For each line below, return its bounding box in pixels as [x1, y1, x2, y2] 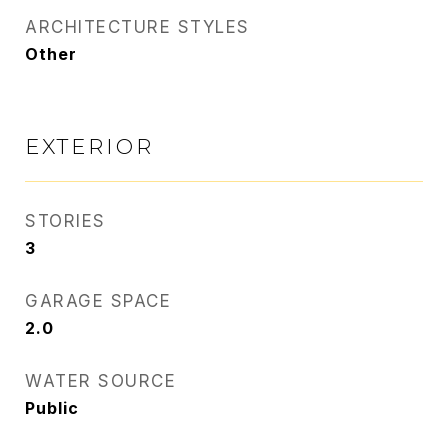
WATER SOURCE [25, 371, 176, 391]
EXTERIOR [25, 134, 154, 159]
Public [25, 398, 79, 418]
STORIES [25, 211, 106, 231]
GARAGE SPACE [25, 291, 171, 311]
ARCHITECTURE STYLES [25, 17, 250, 37]
